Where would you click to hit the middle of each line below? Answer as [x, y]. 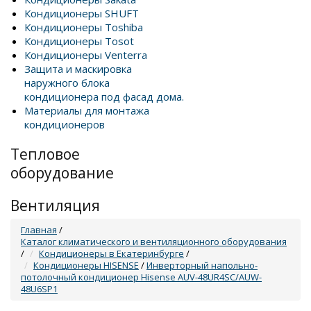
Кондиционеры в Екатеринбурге [111, 254]
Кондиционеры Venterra [86, 55]
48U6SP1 [39, 289]
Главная [39, 230]
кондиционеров [65, 125]
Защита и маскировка [78, 69]
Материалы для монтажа [87, 111]
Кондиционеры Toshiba [84, 27]
